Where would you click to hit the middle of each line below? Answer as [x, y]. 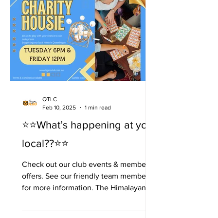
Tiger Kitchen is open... [61, 199]
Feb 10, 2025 [59, 107]
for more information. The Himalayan [84, 188]
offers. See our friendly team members [87, 176]
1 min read [98, 107]
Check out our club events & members [87, 164]
